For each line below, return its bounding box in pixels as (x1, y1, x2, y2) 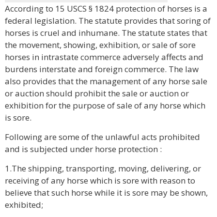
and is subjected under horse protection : (5, 143, 162, 155)
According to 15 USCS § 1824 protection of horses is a (5, 3, 207, 14)
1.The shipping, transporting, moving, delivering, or (5, 163, 201, 174)
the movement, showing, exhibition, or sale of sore (5, 39, 196, 50)
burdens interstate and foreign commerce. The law (5, 63, 199, 75)
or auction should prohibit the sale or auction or (5, 88, 189, 99)
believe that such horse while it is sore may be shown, (5, 187, 208, 198)
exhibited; (5, 199, 43, 210)
